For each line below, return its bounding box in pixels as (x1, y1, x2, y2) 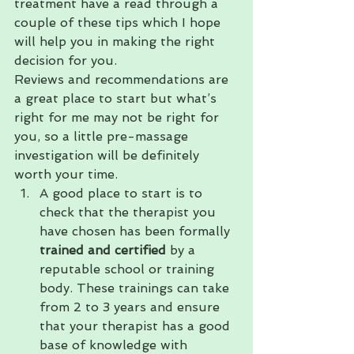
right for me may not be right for (14, 109, 223, 125)
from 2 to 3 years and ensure (40, 299, 224, 314)
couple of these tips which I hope (14, 14, 224, 30)
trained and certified (40, 242, 166, 258)
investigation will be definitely (14, 147, 203, 163)
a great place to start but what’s (14, 90, 220, 106)
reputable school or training (40, 261, 218, 277)
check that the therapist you (40, 204, 220, 220)
